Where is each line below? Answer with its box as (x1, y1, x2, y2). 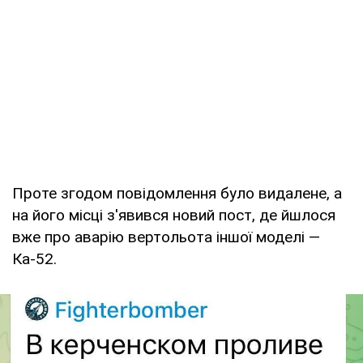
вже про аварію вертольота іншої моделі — (12, 227, 320, 246)
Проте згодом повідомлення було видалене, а (12, 183, 342, 203)
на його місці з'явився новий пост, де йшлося (12, 205, 335, 224)
